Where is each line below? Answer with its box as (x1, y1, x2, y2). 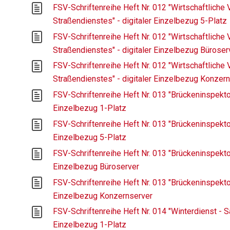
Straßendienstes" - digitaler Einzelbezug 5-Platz (53, 15, 227, 26)
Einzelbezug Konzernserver (53, 190, 153, 201)
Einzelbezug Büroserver (53, 161, 140, 171)
